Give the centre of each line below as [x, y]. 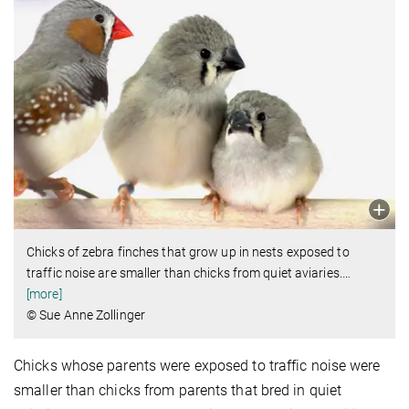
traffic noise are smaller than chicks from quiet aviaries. [184, 273]
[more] [44, 294]
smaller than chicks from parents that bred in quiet [178, 390]
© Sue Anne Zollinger [86, 315]
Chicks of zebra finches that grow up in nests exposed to [188, 252]
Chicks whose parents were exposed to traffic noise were [197, 365]
